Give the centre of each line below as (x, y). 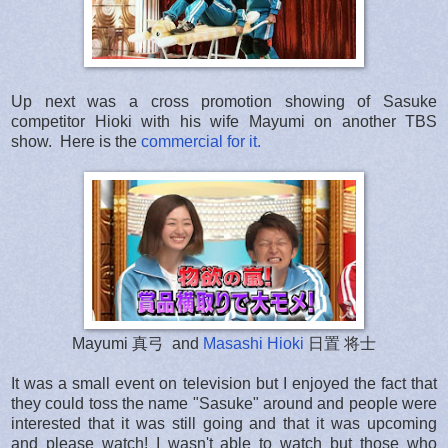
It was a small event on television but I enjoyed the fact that (224, 383)
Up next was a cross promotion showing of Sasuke (224, 101)
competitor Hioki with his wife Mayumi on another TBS (224, 121)
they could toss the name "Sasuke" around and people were (224, 403)
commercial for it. (201, 141)
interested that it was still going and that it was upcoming (224, 423)
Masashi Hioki (253, 343)
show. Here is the (76, 141)
